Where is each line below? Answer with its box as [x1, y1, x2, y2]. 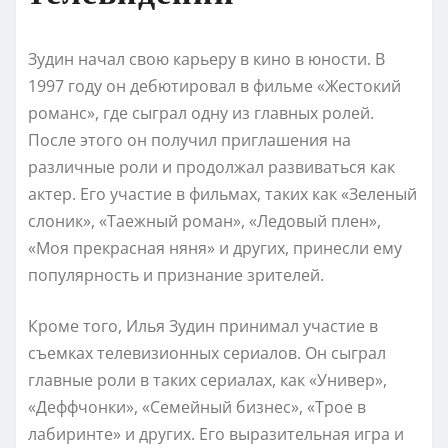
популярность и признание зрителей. [28, 263, 324, 286]
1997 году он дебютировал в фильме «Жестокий [28, 74, 401, 97]
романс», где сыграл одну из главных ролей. [28, 101, 374, 124]
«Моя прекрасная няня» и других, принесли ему [28, 236, 402, 259]
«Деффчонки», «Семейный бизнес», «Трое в [28, 395, 366, 418]
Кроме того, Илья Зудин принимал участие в [28, 314, 378, 337]
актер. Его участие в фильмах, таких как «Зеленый [28, 182, 417, 205]
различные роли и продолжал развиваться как [28, 155, 395, 178]
